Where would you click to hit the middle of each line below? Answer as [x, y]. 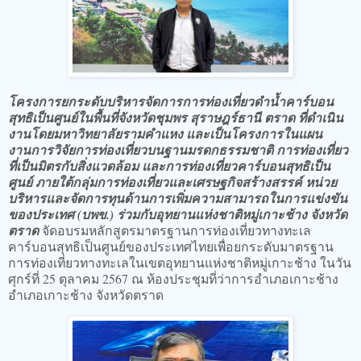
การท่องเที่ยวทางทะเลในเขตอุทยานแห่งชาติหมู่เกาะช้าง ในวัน [180, 263]
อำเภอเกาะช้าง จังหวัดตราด [86, 295]
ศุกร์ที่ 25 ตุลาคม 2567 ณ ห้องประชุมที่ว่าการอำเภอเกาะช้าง [173, 279]
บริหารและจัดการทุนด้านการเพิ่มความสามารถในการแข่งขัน [178, 199]
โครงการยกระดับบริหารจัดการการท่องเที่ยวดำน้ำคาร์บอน [171, 102]
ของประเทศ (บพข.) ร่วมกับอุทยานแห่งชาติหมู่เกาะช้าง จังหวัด [178, 215]
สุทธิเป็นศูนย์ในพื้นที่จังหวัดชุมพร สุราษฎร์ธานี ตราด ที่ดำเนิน [176, 118]
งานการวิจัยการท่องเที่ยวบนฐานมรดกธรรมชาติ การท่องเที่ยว [178, 150]
